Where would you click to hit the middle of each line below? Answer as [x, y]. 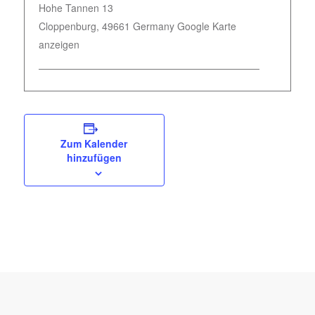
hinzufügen [94, 157]
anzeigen [59, 44]
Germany [153, 26]
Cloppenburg [67, 26]
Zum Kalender [94, 143]
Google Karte [206, 26]
